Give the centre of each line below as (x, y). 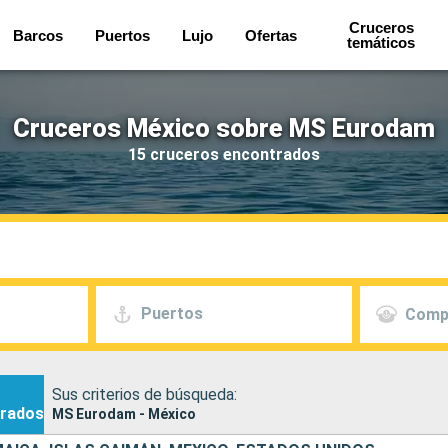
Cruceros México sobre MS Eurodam (224, 128)
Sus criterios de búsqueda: (144, 394)
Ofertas (271, 35)
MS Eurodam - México (124, 413)
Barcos (38, 35)
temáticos (381, 42)
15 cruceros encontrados (224, 154)
